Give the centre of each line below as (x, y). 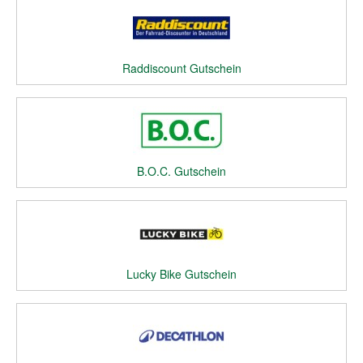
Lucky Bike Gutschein (181, 274)
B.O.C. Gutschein (181, 171)
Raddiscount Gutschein (181, 68)
